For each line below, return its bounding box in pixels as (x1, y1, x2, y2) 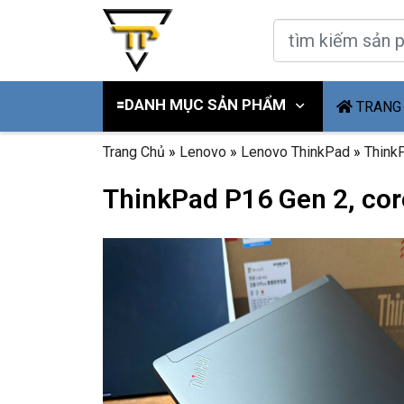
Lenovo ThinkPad (241, 142, 350, 161)
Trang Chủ (103, 142, 165, 161)
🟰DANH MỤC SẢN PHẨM (116, 96, 286, 115)
